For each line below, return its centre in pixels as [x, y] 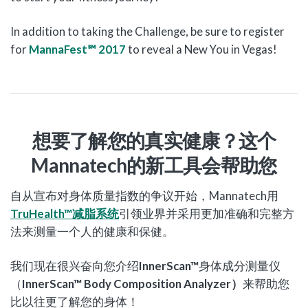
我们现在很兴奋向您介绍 [75, 266]
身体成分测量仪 [240, 266]
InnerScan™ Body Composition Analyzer [126, 284]
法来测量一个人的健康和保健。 [92, 231]
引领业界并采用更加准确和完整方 [207, 213]
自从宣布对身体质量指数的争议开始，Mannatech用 [144, 196]
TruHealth [37, 213]
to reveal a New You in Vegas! [201, 49]
